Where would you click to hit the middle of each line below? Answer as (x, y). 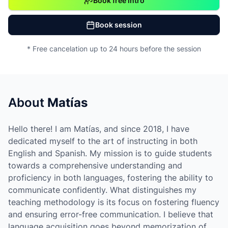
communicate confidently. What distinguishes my (102, 190)
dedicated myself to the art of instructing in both (103, 141)
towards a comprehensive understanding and (95, 165)
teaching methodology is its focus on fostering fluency (114, 202)
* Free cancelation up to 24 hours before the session (114, 49)
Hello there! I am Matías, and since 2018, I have (99, 129)
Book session (119, 25)
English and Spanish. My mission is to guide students (110, 153)
